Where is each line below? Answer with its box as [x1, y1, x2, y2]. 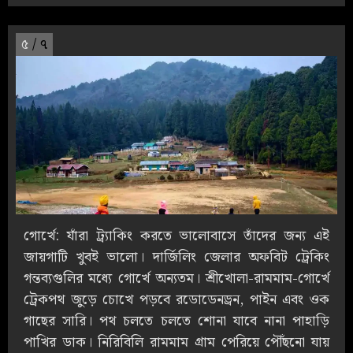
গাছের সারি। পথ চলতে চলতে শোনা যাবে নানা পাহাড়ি [24, 310, 329, 333]
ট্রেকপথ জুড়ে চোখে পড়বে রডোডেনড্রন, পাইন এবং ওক [24, 288, 329, 312]
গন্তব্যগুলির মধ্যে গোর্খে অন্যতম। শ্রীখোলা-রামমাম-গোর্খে [24, 267, 329, 291]
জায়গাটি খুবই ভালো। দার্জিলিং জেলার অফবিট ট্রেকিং [24, 246, 329, 269]
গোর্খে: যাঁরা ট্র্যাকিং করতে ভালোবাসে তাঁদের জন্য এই [24, 225, 329, 248]
